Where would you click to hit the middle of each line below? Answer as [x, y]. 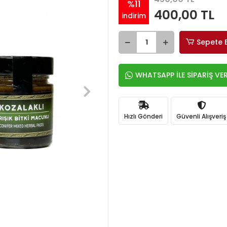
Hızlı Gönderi [143, 116]
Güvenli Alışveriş [201, 116]
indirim [134, 15]
